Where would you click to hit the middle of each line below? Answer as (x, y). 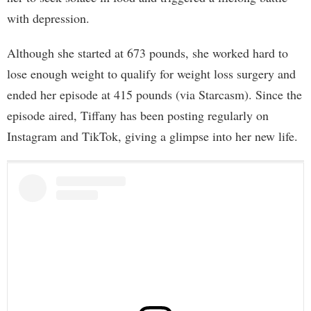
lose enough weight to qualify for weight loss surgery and (151, 74)
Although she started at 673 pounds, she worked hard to (148, 53)
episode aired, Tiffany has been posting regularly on (138, 116)
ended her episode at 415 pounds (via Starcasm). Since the (154, 95)
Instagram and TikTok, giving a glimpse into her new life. (152, 136)
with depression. (48, 18)
